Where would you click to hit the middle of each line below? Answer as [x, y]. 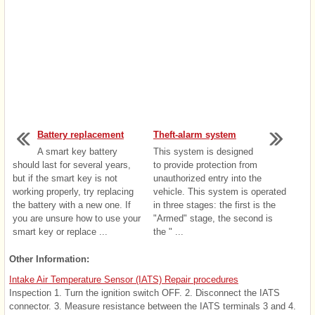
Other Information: [49, 259]
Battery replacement [81, 134]
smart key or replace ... [60, 231]
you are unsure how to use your [77, 218]
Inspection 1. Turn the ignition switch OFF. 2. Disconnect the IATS [144, 292]
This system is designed [203, 151]
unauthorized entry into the [207, 178]
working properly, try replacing [73, 191]
